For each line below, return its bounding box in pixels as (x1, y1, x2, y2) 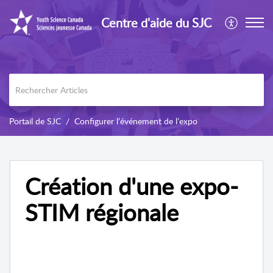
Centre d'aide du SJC (101, 14, 211, 32)
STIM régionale (25, 196, 179, 228)
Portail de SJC (9, 115, 61, 127)
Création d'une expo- (25, 169, 238, 202)
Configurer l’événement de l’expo (74, 115, 197, 127)
